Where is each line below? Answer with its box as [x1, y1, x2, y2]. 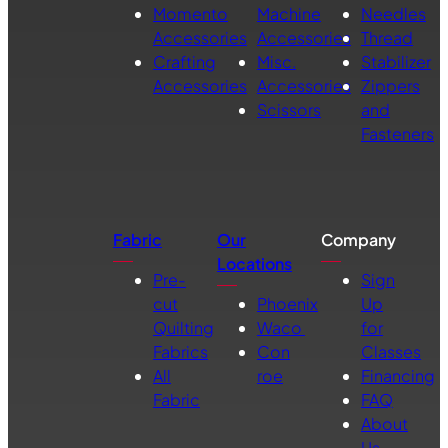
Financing [361, 365, 435, 387]
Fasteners [361, 123, 434, 145]
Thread [361, 27, 413, 49]
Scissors [257, 99, 321, 121]
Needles [361, 3, 426, 25]
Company [321, 229, 396, 251]
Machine [257, 3, 321, 25]
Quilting [153, 317, 214, 339]
